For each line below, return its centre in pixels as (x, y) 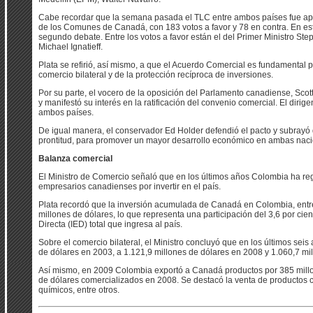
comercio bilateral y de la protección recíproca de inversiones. (156, 75)
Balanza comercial (75, 159)
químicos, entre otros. (79, 290)
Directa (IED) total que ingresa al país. (110, 224)
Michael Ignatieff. (71, 47)
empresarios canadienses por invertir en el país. (130, 187)
